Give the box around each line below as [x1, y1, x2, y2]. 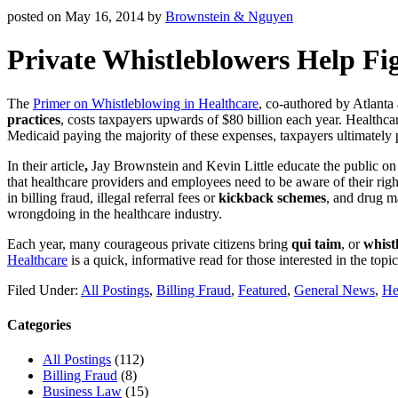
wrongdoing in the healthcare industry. [7, 205, 222, 221]
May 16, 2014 [65, 9, 144, 24]
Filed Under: [7, 282, 81, 298]
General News [294, 282, 375, 298]
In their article [7, 157, 84, 173]
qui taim [291, 235, 341, 251]
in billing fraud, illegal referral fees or [7, 189, 219, 205]
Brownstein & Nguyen [165, 9, 293, 24]
